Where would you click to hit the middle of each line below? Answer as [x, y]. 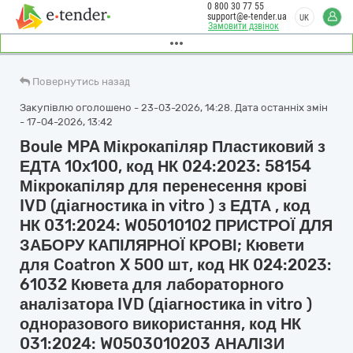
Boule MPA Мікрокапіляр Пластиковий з [173, 147]
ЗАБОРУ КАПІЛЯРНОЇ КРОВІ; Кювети [162, 245]
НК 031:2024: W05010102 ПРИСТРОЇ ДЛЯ [176, 225]
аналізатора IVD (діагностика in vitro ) [166, 304]
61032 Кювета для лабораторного [152, 284]
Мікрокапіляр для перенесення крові [163, 186]
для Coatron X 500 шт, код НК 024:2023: [176, 265]
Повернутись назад [81, 82]
